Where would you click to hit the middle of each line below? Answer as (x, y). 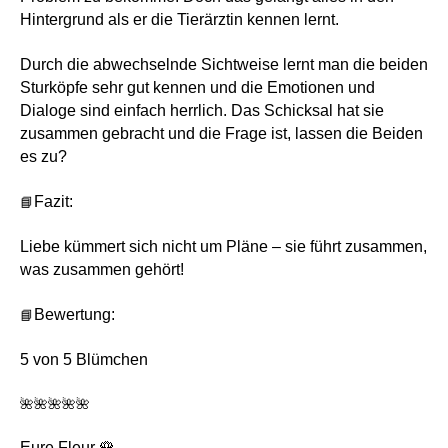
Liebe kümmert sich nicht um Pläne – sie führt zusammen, (223, 246)
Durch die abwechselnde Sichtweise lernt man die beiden (224, 65)
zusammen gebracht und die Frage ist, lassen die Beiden (221, 134)
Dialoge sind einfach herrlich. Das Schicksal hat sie (202, 111)
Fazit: (53, 201)
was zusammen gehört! (102, 269)
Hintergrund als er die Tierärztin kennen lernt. (179, 20)
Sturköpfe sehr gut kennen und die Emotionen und (197, 88)
